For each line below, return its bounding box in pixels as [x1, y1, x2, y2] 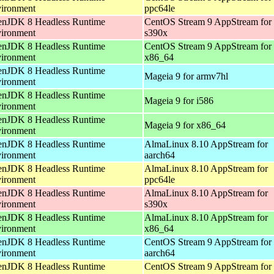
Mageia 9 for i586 [144, 95, 213, 106]
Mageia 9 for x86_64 [144, 119, 226, 130]
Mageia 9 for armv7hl [144, 70, 228, 81]
